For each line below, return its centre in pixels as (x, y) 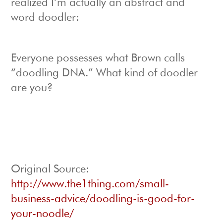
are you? (32, 88)
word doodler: (45, 18)
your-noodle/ (43, 214)
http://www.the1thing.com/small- (90, 185)
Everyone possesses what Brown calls (98, 59)
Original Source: (50, 170)
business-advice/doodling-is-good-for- (103, 199)
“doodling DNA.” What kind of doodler (105, 74)
